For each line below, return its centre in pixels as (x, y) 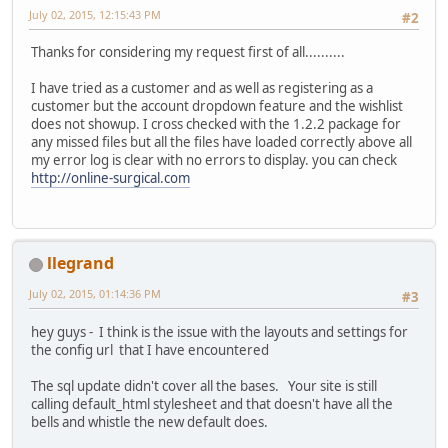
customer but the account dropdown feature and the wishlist (217, 106)
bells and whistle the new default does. (149, 421)
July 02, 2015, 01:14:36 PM (95, 294)
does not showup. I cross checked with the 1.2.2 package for (216, 124)
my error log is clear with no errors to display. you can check (214, 160)
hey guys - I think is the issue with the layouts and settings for (219, 331)
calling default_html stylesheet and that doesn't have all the (212, 403)
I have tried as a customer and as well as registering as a (202, 88)
